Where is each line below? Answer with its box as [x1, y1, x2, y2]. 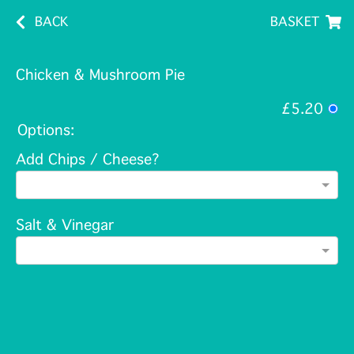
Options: [17, 122, 74, 139]
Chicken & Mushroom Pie [16, 66, 185, 84]
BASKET [270, 14, 319, 29]
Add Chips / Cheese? [16, 151, 160, 168]
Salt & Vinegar [16, 217, 114, 234]
